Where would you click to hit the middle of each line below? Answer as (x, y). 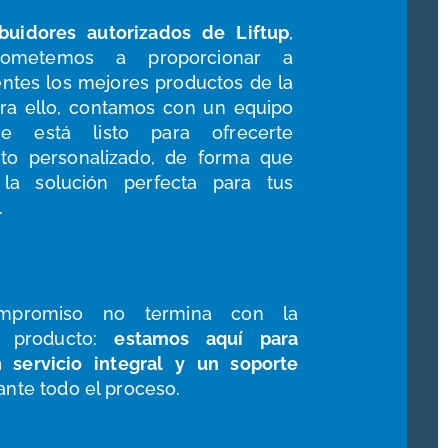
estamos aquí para (206, 338)
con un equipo (224, 108)
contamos (108, 108)
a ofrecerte (236, 133)
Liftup (263, 33)
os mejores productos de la (172, 83)
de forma (207, 158)
